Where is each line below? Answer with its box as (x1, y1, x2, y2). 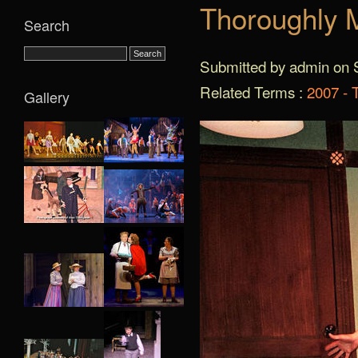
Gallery (24, 86, 70, 107)
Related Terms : (200, 81, 307, 102)
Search (24, 14, 70, 35)
